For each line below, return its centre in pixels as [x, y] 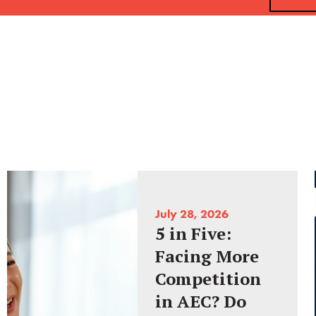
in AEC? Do [201, 302]
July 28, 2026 [192, 214]
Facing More [207, 256]
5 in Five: [194, 234]
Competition [208, 279]
